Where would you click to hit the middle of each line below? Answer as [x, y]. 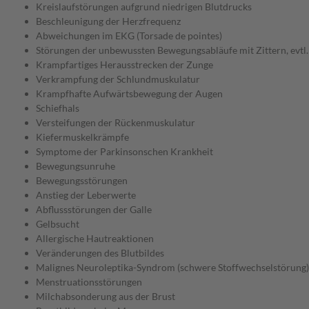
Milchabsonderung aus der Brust [106, 297]
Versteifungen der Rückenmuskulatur [116, 123]
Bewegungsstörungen [82, 181]
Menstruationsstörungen [89, 282]
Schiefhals [58, 108]
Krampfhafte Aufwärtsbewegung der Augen [129, 94]
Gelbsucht [58, 224]
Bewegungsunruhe [76, 166]
